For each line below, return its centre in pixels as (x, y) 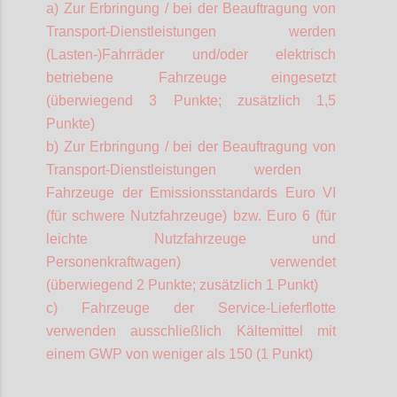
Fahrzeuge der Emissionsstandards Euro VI (191, 192)
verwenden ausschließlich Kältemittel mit (191, 331)
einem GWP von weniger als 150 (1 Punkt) (179, 354)
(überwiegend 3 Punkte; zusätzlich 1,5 (191, 100)
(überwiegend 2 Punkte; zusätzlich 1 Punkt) (182, 284)
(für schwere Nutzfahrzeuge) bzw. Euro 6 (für (191, 215)
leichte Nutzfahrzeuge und (191, 238)
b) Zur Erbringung (103, 146)
